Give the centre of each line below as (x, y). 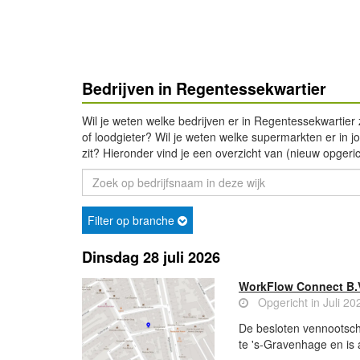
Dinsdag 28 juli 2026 (151, 257)
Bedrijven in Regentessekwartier (204, 88)
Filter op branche (133, 220)
